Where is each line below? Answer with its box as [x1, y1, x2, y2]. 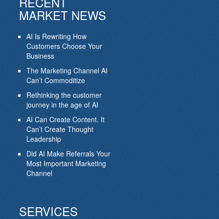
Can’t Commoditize [26, 75, 85, 86]
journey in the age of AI [26, 100, 98, 110]
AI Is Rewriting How [26, 31, 87, 42]
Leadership [26, 134, 61, 144]
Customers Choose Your [26, 41, 102, 51]
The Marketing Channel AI [26, 66, 108, 76]
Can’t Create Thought [26, 124, 93, 134]
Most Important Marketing [26, 158, 106, 169]
